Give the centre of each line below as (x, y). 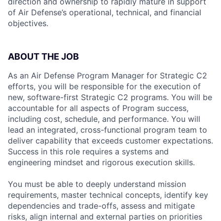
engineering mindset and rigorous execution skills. (101, 162)
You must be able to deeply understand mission (97, 184)
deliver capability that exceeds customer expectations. (110, 141)
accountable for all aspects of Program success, (98, 108)
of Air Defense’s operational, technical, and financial (105, 12)
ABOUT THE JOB (43, 56)
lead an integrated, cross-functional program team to (108, 130)
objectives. (28, 23)
